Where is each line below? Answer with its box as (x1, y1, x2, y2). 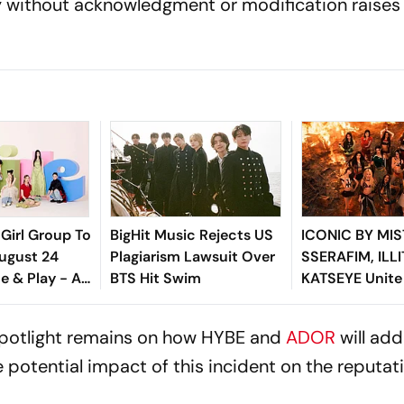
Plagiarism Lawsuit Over (109, 246, 275, 266)
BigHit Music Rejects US (109, 225, 273, 244)
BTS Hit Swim (109, 268, 201, 288)
